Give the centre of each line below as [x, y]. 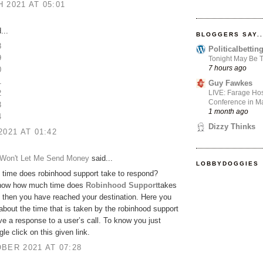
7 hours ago [227, 68]
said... [101, 158]
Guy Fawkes [230, 83]
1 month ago [228, 111]
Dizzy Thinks [232, 127]
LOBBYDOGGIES [228, 164]
